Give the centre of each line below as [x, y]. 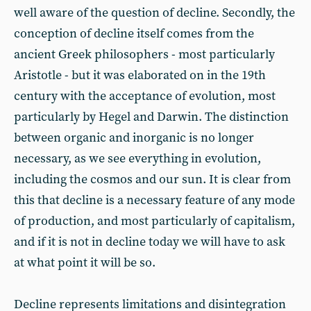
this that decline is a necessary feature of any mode [154, 200]
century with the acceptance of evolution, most [145, 96]
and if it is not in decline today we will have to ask [150, 242]
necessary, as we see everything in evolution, [137, 159]
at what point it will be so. [85, 263]
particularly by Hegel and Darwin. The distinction [151, 117]
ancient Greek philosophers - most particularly [144, 54]
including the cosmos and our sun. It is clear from [152, 179]
